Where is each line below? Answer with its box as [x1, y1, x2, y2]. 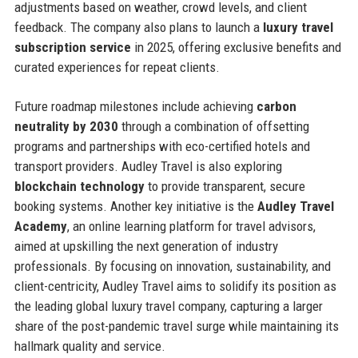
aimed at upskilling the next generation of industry [14, 237, 278, 254]
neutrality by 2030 [14, 117, 118, 134]
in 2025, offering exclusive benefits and [130, 38, 341, 55]
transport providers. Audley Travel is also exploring [14, 157, 282, 174]
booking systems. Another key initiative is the [14, 197, 257, 214]
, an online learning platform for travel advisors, [66, 217, 316, 234]
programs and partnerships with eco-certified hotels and [14, 137, 310, 154]
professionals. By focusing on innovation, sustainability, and [14, 257, 331, 274]
